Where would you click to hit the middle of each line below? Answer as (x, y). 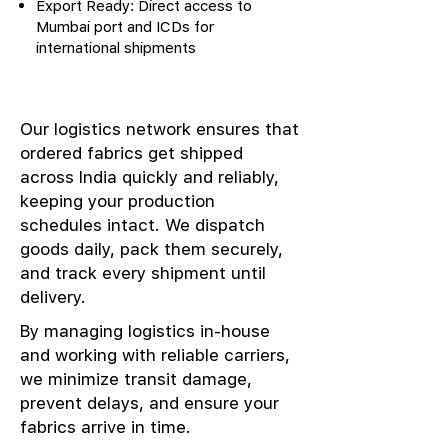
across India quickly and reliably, (149, 177)
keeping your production (117, 201)
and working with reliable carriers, (155, 355)
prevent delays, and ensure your (149, 403)
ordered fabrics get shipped (131, 153)
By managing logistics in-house (145, 331)
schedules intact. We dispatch (142, 225)
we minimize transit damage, (136, 379)
